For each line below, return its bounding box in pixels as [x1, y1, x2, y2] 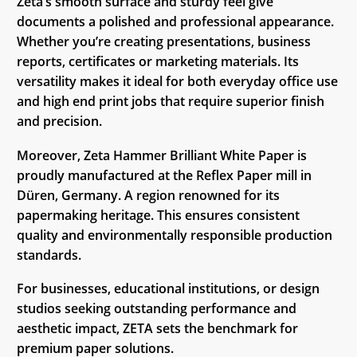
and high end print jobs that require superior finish [17, 92, 324, 111]
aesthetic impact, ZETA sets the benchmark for [17, 320, 298, 338]
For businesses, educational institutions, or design [17, 280, 320, 298]
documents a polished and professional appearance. [17, 13, 334, 31]
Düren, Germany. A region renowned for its [17, 186, 280, 204]
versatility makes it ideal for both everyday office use [17, 73, 338, 91]
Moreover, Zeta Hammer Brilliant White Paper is [17, 146, 307, 164]
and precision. [17, 112, 102, 131]
